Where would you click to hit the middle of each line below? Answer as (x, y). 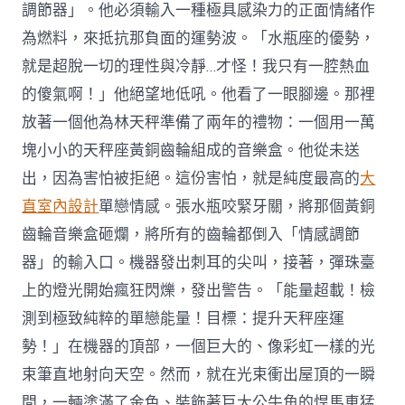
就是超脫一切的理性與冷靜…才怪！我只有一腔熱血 (196, 66)
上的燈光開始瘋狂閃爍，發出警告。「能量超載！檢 (199, 290)
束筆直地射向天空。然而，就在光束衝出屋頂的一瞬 (199, 374)
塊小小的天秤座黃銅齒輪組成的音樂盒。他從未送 (191, 150)
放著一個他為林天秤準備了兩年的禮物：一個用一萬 (199, 122)
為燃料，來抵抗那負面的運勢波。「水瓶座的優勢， (199, 38)
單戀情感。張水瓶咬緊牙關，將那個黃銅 (237, 206)
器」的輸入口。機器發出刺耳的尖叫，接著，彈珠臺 (199, 262)
